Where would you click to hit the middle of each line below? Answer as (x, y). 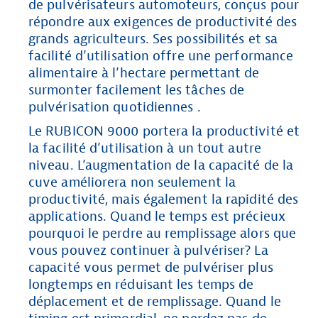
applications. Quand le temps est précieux (157, 216)
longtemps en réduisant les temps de (141, 284)
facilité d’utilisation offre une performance (161, 56)
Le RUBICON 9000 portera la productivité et (164, 131)
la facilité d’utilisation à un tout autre (145, 148)
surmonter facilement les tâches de (137, 90)
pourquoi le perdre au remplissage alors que (163, 233)
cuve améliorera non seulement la (132, 182)
